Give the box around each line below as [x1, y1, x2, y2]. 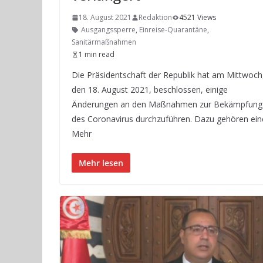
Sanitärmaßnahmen [72, 37, 136, 47]
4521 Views [179, 12, 216, 22]
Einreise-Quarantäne [139, 25, 207, 35]
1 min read [79, 49, 114, 59]
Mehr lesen [79, 157, 123, 168]
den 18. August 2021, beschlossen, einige [72, 84, 228, 95]
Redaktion [139, 12, 172, 22]
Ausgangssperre [81, 25, 136, 35]
